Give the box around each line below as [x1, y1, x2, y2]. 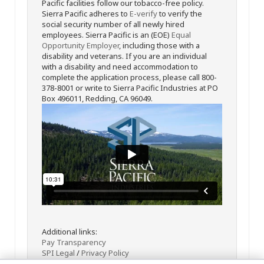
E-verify [130, 8, 157, 19]
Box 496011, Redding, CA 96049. [42, 93, 153, 104]
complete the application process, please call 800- [42, 71, 217, 82]
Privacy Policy [81, 247, 129, 258]
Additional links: [42, 226, 97, 237]
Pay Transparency [42, 237, 106, 247]
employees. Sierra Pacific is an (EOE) [42, 29, 171, 40]
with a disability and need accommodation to [42, 61, 198, 72]
